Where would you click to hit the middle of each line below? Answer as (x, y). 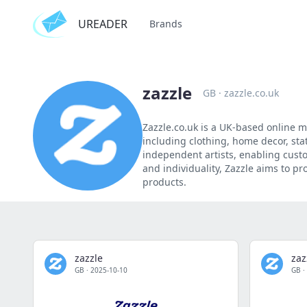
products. (164, 182)
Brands (166, 24)
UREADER (103, 24)
